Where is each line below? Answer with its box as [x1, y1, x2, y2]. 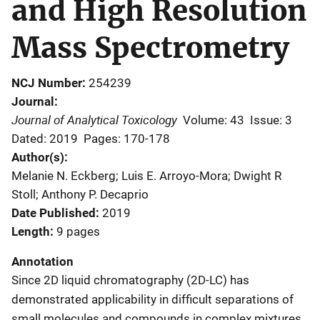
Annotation [11, 254, 74, 269]
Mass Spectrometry [11, 29, 289, 66]
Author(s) [11, 149, 64, 164]
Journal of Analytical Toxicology [11, 111, 177, 128]
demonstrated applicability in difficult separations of [11, 291, 294, 306]
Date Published [11, 205, 96, 220]
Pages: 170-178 [84, 131, 170, 146]
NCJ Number [11, 75, 82, 90]
